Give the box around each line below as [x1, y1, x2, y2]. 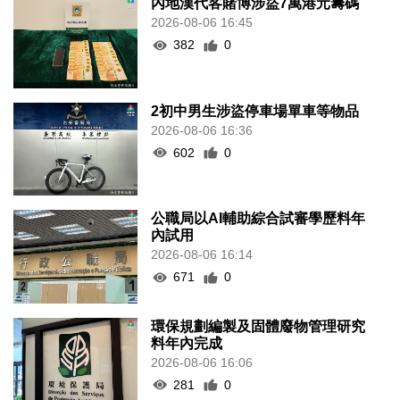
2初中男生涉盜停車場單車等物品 [151, 103, 360, 119]
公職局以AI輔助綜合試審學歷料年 [151, 211, 366, 227]
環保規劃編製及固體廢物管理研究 [151, 318, 366, 334]
